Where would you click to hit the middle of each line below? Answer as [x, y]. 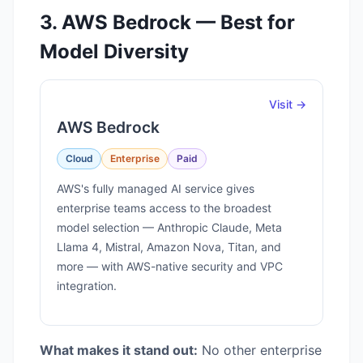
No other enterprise [260, 350]
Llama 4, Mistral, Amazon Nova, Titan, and [169, 247]
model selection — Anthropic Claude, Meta [169, 228]
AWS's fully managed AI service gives [156, 189]
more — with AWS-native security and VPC [170, 267]
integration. [87, 286]
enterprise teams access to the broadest [164, 208]
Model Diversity [114, 51]
